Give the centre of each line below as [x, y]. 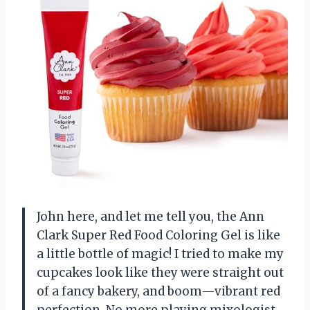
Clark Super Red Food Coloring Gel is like [158, 235]
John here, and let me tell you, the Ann [151, 216]
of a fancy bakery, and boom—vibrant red [158, 291]
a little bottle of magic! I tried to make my [160, 254]
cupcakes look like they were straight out [160, 272]
